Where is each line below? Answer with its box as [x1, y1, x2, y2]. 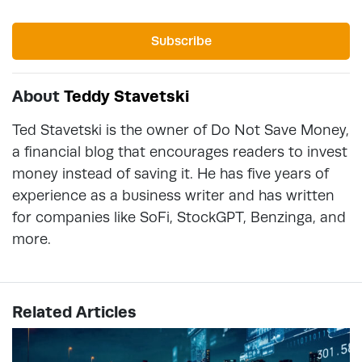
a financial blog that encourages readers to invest [12, 142, 347, 160]
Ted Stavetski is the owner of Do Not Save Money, [12, 120, 349, 138]
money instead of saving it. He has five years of [12, 164, 329, 182]
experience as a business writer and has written [12, 186, 335, 204]
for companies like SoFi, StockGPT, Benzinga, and [12, 208, 346, 225]
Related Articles [12, 301, 137, 322]
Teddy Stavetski [64, 86, 189, 106]
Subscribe [150, 32, 212, 48]
